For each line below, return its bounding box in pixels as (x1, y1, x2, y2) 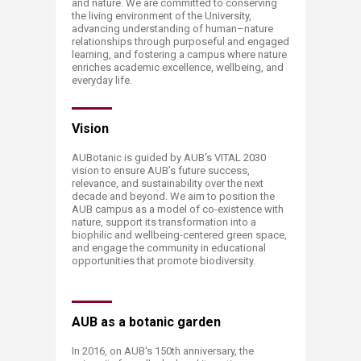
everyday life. (72, 74, 132, 86)
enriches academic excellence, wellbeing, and (72, 61, 284, 73)
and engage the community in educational (72, 242, 266, 254)
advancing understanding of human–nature (72, 23, 273, 35)
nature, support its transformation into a (72, 216, 256, 228)
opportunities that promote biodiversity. (72, 255, 255, 267)
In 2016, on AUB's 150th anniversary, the (72, 345, 254, 357)
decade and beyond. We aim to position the (72, 190, 275, 202)
